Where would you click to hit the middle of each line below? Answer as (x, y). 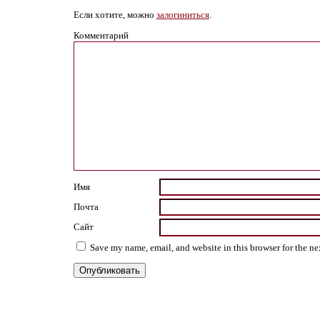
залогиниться (183, 15)
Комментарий (101, 36)
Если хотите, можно (115, 15)
